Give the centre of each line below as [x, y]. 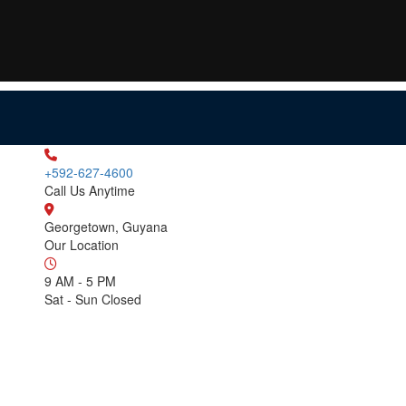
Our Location [82, 245]
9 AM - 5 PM [80, 281]
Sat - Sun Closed [93, 299]
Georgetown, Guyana [106, 227]
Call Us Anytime [90, 190]
